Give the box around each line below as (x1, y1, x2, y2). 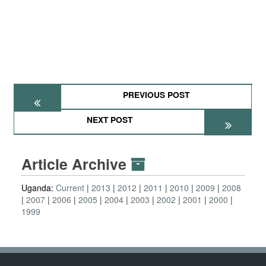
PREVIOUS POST (123, 88, 190, 100)
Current (56, 182, 84, 194)
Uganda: (21, 182, 56, 194)
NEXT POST (86, 113, 132, 125)
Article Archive (21, 153, 131, 175)
